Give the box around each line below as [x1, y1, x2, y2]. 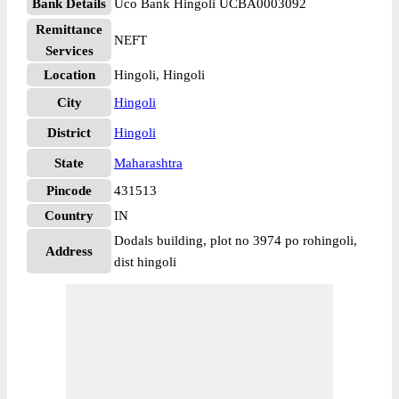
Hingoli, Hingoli [114, 68, 205, 82]
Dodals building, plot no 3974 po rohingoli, [114, 233, 357, 248]
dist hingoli [114, 255, 176, 269]
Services [45, 44, 94, 58]
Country [45, 208, 94, 223]
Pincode [46, 183, 92, 198]
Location [43, 68, 95, 82]
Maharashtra [114, 156, 183, 170]
